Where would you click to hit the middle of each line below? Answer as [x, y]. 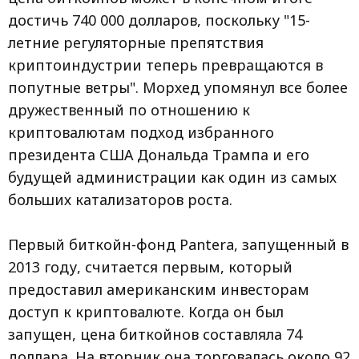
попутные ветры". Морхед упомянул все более [178, 87]
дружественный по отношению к [129, 110]
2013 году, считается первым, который [150, 267]
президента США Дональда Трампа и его [159, 155]
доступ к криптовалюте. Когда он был [146, 312]
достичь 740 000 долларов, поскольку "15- [159, 20]
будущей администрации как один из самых [172, 177]
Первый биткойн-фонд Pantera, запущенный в [178, 244]
